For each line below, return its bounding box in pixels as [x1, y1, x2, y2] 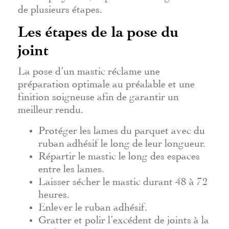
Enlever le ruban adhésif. [38, 202, 147, 208]
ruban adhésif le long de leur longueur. [38, 139, 205, 144]
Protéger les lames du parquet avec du [38, 126, 205, 131]
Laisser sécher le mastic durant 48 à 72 [38, 177, 208, 182]
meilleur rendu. [18, 105, 83, 110]
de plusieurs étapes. [18, 5, 102, 10]
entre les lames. [38, 164, 104, 170]
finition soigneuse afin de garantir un [18, 92, 179, 98]
